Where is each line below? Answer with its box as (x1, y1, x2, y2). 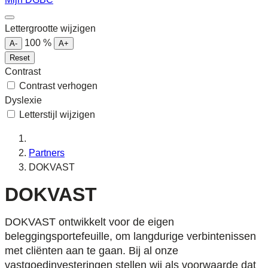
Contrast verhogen (19, 81, 98, 91)
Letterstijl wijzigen (19, 109, 95, 120)
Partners (29, 148, 65, 158)
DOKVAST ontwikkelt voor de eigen (5, 215, 174, 228)
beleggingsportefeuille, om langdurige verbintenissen (5, 230, 256, 242)
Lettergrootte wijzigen (5, 23, 96, 33)
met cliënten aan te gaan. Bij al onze (5, 244, 178, 257)
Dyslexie (5, 95, 42, 105)
